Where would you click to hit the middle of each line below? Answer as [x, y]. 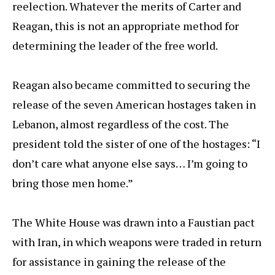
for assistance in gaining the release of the [119, 262]
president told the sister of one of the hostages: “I [136, 144]
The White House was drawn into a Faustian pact [134, 223]
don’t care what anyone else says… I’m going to [130, 164]
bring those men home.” [73, 183]
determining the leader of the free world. [115, 46]
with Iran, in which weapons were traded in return [137, 242]
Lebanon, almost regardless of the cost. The [121, 124]
